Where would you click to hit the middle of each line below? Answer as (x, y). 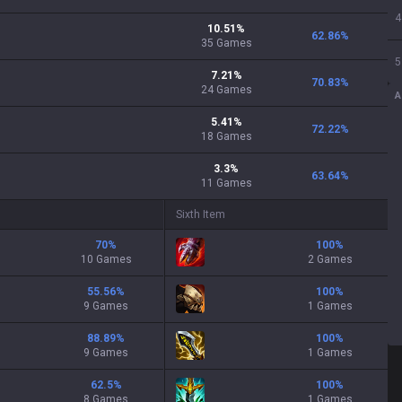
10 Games (106, 259)
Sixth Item (200, 214)
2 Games (330, 259)
